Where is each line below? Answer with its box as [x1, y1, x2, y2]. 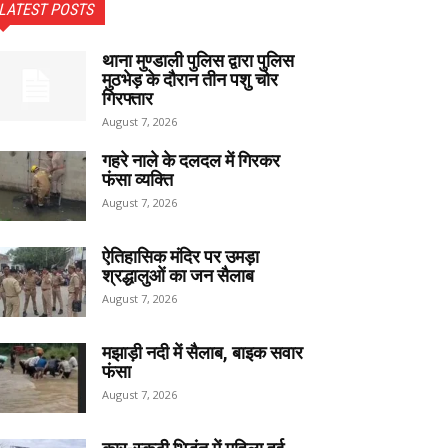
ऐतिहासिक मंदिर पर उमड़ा [102, 246, 259, 268]
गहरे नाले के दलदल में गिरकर [102, 150, 280, 172]
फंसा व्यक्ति [102, 169, 173, 191]
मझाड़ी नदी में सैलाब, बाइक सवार [102, 342, 303, 364]
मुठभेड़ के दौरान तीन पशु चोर [102, 69, 278, 91]
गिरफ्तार [102, 88, 153, 110]
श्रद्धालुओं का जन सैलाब [102, 265, 254, 287]
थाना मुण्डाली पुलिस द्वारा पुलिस [102, 50, 294, 72]
